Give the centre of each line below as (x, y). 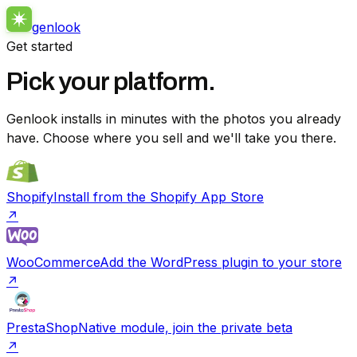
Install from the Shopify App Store (159, 196)
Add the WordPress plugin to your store (221, 262)
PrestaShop (42, 327)
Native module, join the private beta (185, 327)
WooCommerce (53, 262)
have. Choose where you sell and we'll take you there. (171, 137)
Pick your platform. (111, 82)
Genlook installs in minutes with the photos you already (174, 118)
